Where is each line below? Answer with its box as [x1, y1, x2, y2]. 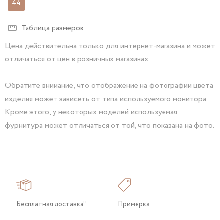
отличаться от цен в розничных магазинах [5, 54, 148, 65]
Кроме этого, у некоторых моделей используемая [5, 107, 177, 118]
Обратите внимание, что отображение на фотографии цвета [5, 80, 213, 91]
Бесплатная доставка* [16, 199, 87, 209]
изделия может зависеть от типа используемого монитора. [5, 93, 207, 105]
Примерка [118, 199, 150, 209]
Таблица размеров [21, 23, 83, 34]
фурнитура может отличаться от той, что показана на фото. [5, 120, 214, 131]
